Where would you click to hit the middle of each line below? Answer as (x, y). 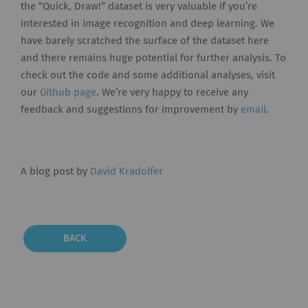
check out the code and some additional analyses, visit (148, 76)
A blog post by (55, 172)
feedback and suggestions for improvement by (131, 110)
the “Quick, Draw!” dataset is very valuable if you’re (139, 7)
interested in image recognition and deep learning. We (147, 24)
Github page (68, 93)
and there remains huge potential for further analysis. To (153, 58)
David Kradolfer (126, 172)
